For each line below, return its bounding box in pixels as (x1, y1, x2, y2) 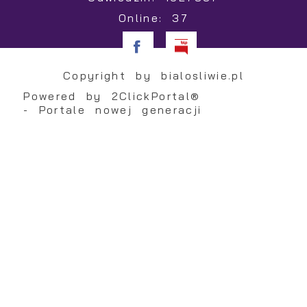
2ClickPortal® (111, 88, 201, 103)
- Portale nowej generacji (14, 102, 202, 116)
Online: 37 (118, 10, 189, 25)
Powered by (14, 88, 112, 103)
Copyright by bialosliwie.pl (62, 68, 245, 82)
